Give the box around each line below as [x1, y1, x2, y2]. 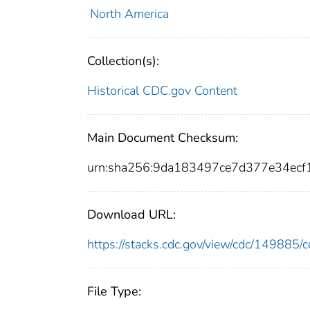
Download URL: [87, 206, 176, 224]
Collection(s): [87, 53, 159, 70]
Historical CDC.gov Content [87, 82, 237, 100]
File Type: [87, 283, 141, 300]
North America [89, 6, 169, 23]
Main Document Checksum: [87, 129, 238, 147]
